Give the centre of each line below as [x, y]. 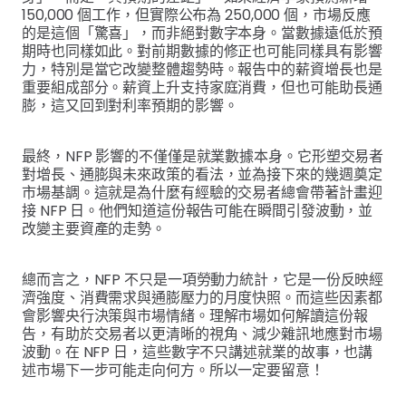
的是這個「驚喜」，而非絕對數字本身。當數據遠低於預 [202, 33]
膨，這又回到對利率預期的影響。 [130, 105]
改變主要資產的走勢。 [94, 228]
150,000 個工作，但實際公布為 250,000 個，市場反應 [196, 14]
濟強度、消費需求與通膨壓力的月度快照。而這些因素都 [202, 297]
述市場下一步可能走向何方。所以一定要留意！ [173, 370]
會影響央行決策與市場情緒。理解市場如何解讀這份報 [195, 315]
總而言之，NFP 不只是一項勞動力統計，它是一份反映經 [203, 279]
